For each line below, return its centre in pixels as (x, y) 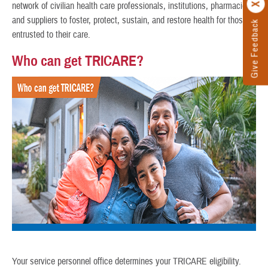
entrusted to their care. (51, 35)
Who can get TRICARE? (78, 61)
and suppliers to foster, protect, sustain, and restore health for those (130, 21)
